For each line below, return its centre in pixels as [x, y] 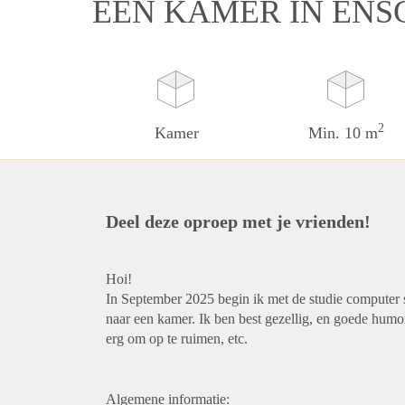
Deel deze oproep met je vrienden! [238, 221]
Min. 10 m [344, 133]
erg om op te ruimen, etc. [177, 339]
